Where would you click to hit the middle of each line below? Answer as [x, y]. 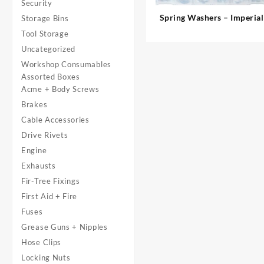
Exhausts [39, 166]
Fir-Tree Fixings [51, 181]
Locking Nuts [46, 258]
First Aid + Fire [49, 196]
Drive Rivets [45, 135]
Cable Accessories [55, 120]
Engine [34, 150]
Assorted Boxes [51, 77]
